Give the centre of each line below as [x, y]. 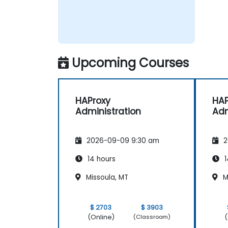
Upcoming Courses [130, 63]
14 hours [101, 159]
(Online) [101, 217]
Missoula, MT [106, 177]
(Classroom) [152, 217]
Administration [108, 111]
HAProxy [93, 101]
